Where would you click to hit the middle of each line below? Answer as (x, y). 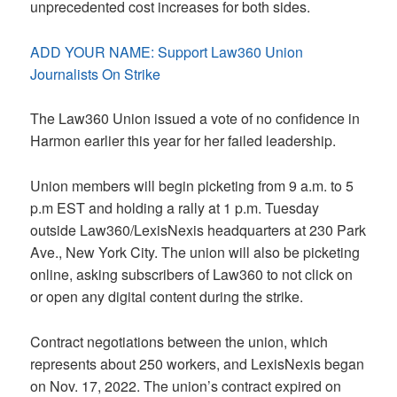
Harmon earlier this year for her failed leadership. (185, 141)
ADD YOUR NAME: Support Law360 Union (167, 51)
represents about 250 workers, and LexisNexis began (198, 363)
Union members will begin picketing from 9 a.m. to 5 (192, 186)
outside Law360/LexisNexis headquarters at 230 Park (198, 230)
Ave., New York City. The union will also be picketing (195, 253)
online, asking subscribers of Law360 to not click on (192, 275)
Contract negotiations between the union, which (179, 341)
